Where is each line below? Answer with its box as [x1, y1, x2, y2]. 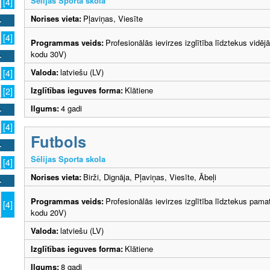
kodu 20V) [31, 206, 66, 218]
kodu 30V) [31, 48, 66, 60]
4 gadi [61, 102, 87, 114]
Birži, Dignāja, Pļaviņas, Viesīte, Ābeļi [83, 171, 216, 183]
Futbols [31, 130, 86, 152]
